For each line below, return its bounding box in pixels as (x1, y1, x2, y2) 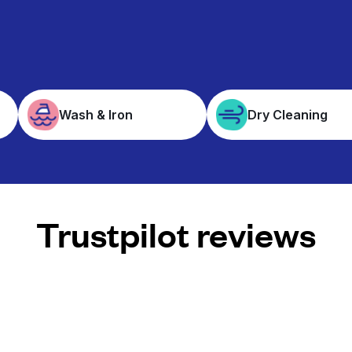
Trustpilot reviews (36, 212, 316, 255)
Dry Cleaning (247, 107, 328, 123)
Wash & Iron (58, 107, 133, 123)
